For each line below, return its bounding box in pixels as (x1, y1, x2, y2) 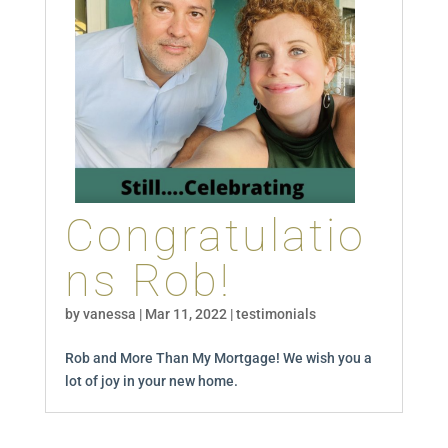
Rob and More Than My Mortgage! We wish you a (64, 349, 372, 366)
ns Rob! (64, 253, 232, 307)
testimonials (235, 305, 316, 322)
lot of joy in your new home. (64, 372, 238, 389)
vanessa (82, 305, 136, 322)
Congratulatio (64, 208, 366, 262)
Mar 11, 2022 (144, 305, 227, 322)
